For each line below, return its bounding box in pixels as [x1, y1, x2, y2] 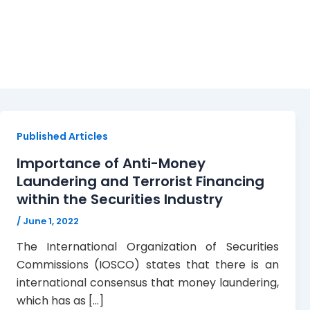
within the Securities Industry [17, 189, 223, 209]
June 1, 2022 [23, 214, 79, 228]
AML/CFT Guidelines [33, 19, 258, 50]
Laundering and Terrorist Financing [17, 171, 264, 191]
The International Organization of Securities [17, 239, 279, 255]
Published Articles [17, 129, 108, 143]
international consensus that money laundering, [17, 275, 279, 291]
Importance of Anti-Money [17, 153, 206, 173]
